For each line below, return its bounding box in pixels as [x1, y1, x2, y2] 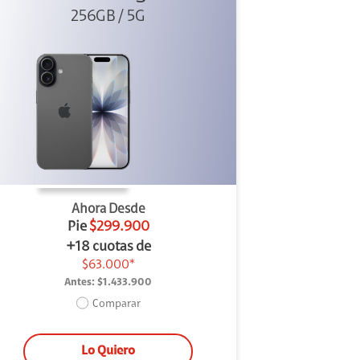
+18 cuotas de [65, 239, 151, 255]
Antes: [64, 276, 96, 288]
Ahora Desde [71, 202, 145, 216]
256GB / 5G [71, 8, 146, 25]
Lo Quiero [81, 344, 136, 358]
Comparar [92, 299, 141, 311]
